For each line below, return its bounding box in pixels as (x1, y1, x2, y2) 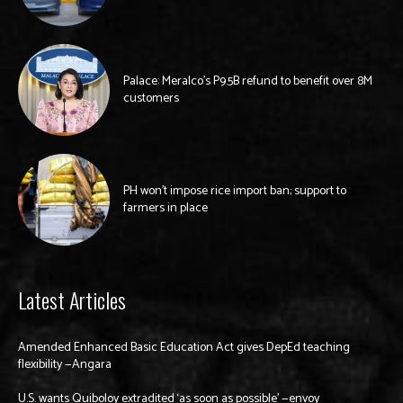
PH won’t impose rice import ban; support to (123, 181, 346, 202)
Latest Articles (18, 283, 126, 317)
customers (123, 88, 179, 110)
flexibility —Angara (18, 354, 112, 376)
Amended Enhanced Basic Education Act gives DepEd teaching (18, 337, 350, 359)
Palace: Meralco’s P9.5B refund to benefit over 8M (123, 71, 372, 93)
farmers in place (123, 198, 208, 219)
